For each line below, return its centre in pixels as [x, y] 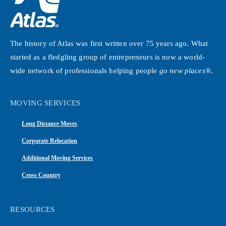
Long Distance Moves [50, 124]
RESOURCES [33, 209]
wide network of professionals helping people [85, 71]
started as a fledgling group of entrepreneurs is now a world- [108, 57]
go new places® [185, 71]
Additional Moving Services [58, 158]
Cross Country [41, 175]
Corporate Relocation [50, 141]
